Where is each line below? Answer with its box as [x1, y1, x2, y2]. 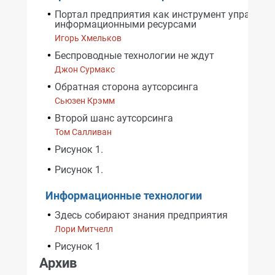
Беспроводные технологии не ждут [55, 50, 214, 61]
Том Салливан [55, 127, 112, 137]
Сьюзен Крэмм [55, 96, 115, 106]
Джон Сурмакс [55, 64, 115, 74]
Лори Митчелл [55, 224, 113, 234]
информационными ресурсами [55, 18, 196, 30]
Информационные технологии [45, 189, 202, 202]
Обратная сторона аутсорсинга [55, 81, 198, 93]
